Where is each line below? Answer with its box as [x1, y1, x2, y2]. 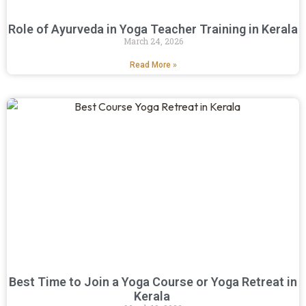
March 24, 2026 [123, 36, 183, 47]
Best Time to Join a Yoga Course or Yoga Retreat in [9, 275, 297, 290]
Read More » [129, 60, 177, 70]
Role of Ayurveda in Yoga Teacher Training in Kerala [8, 22, 298, 37]
